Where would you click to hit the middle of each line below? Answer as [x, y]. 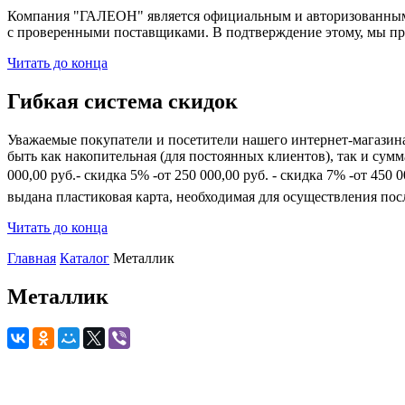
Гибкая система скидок [122, 102]
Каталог [85, 259]
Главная [32, 259]
